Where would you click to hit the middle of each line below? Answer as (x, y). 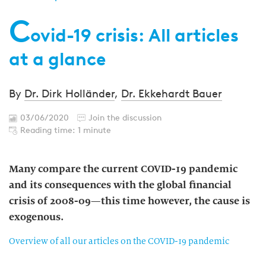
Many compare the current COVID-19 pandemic (123, 169)
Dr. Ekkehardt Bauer (172, 94)
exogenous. (36, 217)
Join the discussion (125, 118)
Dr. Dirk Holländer (69, 94)
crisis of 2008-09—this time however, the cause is (129, 201)
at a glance (58, 59)
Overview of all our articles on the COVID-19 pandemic (119, 241)
